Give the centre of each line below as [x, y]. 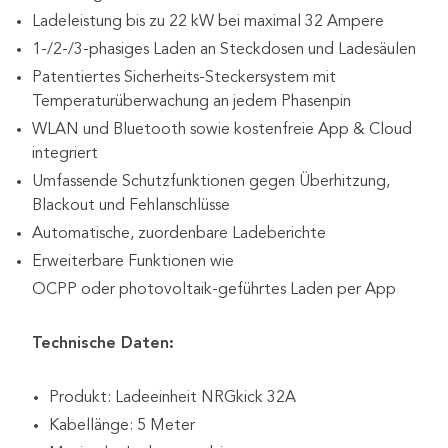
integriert [65, 153]
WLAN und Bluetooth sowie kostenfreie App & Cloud [222, 129]
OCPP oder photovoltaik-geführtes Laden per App [214, 289]
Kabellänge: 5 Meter [122, 425]
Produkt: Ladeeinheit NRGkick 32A [172, 397]
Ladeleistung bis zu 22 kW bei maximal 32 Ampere [208, 21]
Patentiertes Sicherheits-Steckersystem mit [184, 77]
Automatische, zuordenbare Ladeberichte [179, 233]
